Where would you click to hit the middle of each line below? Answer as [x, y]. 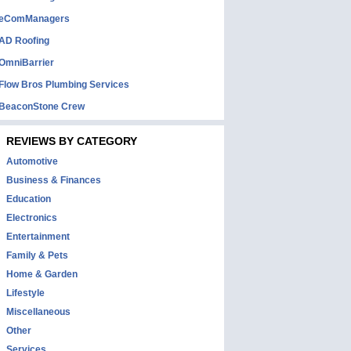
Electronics [32, 218]
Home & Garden [42, 274]
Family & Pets [37, 255]
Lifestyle [25, 293]
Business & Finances [54, 180]
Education [29, 199]
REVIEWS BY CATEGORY [72, 141]
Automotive [32, 161]
